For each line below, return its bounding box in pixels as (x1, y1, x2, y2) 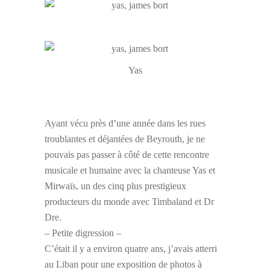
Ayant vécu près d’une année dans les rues (45, 118, 206, 129)
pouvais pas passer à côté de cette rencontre (45, 149, 209, 160)
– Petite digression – (45, 228, 121, 239)
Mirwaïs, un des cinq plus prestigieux (45, 181, 186, 192)
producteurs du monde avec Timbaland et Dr (45, 196, 214, 207)
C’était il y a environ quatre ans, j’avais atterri (45, 243, 217, 254)
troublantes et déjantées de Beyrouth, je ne (45, 134, 205, 145)
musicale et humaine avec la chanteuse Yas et (45, 165, 215, 176)
